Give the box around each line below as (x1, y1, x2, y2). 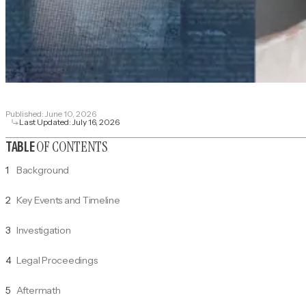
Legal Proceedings (16, 254, 98, 267)
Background (16, 164, 70, 177)
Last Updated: (19, 117, 72, 128)
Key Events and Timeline (16, 194, 120, 207)
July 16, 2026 (72, 117, 120, 128)
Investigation (16, 224, 71, 237)
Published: (5, 109, 45, 120)
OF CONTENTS (36, 137, 108, 157)
